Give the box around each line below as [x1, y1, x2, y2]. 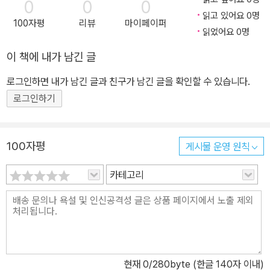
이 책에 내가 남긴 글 [7, 50, 96, 64]
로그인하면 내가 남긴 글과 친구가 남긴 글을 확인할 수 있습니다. [7, 75, 250, 88]
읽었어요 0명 [202, 27, 250, 38]
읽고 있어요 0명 [202, 10, 260, 22]
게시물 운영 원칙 [186, 140, 252, 153]
